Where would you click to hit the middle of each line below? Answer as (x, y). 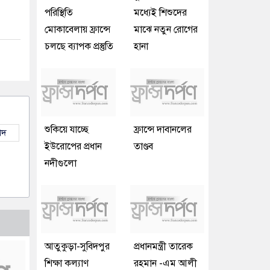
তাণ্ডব (143, 147)
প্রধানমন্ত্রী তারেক (163, 247)
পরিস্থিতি (59, 13)
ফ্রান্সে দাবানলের (162, 130)
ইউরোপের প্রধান (73, 147)
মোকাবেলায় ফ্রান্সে (77, 30)
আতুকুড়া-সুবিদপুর (77, 247)
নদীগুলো (61, 164)
